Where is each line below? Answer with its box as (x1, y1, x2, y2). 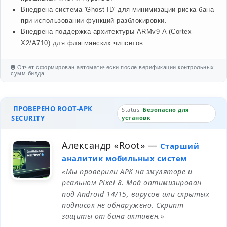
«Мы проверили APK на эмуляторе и (62, 167, 192, 176)
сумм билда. (11, 70, 46, 77)
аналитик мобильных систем (62, 153, 187, 163)
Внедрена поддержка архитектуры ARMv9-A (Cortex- (21, 28, 194, 35)
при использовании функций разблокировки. (21, 17, 167, 24)
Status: (122, 106, 143, 113)
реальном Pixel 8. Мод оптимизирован (62, 178, 202, 187)
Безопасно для (143, 106, 190, 113)
